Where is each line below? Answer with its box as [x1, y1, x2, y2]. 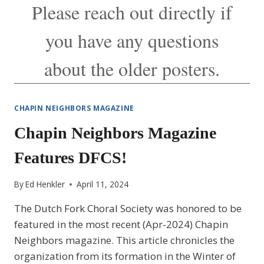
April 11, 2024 [77, 179, 129, 190]
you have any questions [45, 28, 219, 53]
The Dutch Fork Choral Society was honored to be [14, 202, 242, 216]
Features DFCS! [14, 148, 127, 167]
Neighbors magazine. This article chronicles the [14, 233, 235, 247]
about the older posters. [44, 56, 220, 81]
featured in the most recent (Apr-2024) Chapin [14, 217, 228, 232]
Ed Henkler [25, 179, 65, 190]
